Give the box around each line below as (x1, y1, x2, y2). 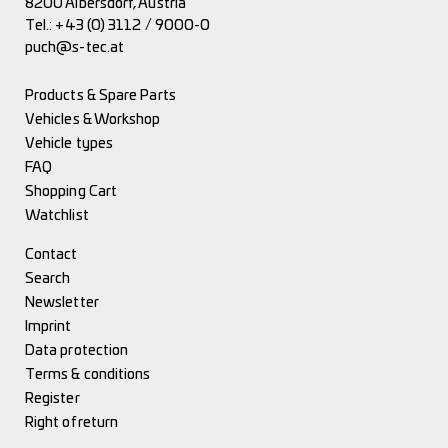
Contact (25, 247, 78, 262)
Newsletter (25, 295, 99, 310)
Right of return (25, 415, 119, 430)
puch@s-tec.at (25, 40, 125, 55)
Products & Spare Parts (25, 88, 176, 103)
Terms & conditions (25, 367, 151, 382)
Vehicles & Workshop (25, 112, 161, 127)
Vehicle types (25, 136, 114, 151)
